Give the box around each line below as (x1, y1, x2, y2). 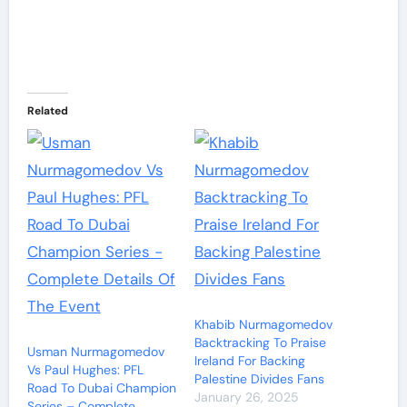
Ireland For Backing (194, 352, 305, 370)
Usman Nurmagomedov (26, 343, 164, 361)
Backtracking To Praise (194, 334, 326, 352)
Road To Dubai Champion (26, 380, 176, 397)
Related (26, 103, 68, 118)
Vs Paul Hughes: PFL (26, 362, 144, 379)
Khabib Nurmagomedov (194, 316, 333, 333)
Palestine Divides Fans (194, 371, 324, 388)
